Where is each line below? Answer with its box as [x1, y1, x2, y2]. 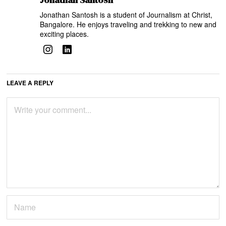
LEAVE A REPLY [7, 78, 54, 87]
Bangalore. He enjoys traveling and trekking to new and [40, 19, 217, 29]
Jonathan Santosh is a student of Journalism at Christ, [40, 9, 213, 20]
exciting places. [40, 28, 89, 39]
